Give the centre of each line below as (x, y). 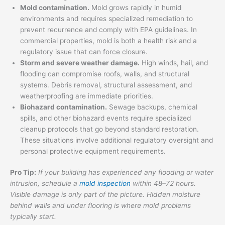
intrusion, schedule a (45, 184)
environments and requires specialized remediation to (106, 18)
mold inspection (105, 184)
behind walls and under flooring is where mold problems (100, 206)
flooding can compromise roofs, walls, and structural (105, 74)
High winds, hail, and (174, 63)
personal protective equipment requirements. (93, 151)
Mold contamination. (55, 7)
